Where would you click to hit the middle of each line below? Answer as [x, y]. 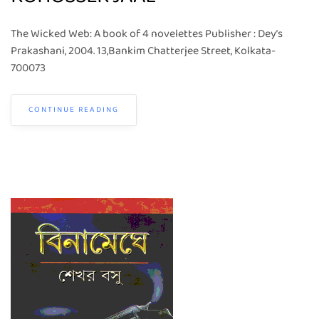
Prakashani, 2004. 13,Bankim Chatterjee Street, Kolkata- [143, 51]
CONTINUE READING [74, 110]
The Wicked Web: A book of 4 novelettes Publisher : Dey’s [147, 34]
